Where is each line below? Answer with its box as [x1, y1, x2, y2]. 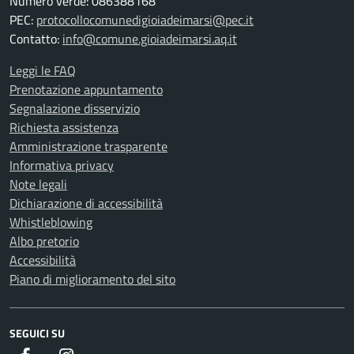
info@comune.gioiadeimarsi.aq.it [62, 29, 237, 48]
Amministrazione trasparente [9, 137, 168, 156]
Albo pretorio [9, 232, 79, 250]
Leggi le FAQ [9, 61, 76, 80]
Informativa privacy [9, 156, 114, 175]
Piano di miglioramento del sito [9, 269, 175, 288]
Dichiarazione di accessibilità [9, 194, 163, 213]
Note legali [9, 175, 67, 194]
